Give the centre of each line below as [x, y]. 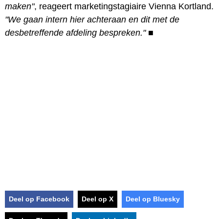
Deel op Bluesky [153, 199]
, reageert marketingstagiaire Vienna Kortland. [124, 6]
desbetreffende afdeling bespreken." [75, 33]
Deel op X [98, 199]
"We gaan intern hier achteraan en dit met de [92, 19]
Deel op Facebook [39, 199]
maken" [20, 6]
